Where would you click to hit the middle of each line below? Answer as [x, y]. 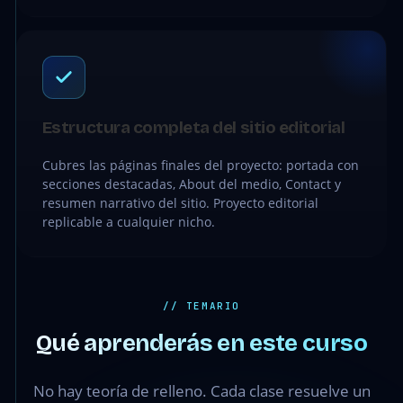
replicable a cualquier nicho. [128, 222]
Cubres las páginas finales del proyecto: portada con [200, 165]
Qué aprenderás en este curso [201, 343]
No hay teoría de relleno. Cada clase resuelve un [201, 391]
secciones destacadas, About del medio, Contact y [191, 184]
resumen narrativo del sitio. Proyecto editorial [180, 203]
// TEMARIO [201, 306]
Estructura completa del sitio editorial [193, 127]
